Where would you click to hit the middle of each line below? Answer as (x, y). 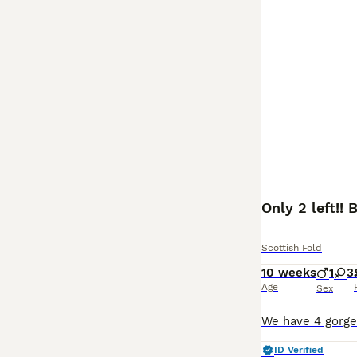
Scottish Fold (292, 248)
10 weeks (289, 273)
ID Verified (299, 350)
